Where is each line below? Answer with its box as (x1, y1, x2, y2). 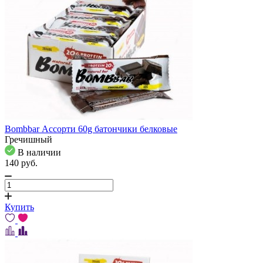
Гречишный (5, 134, 52, 144)
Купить (5, 201, 34, 212)
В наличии (18, 147, 61, 157)
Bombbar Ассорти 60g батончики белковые (5, 123, 177, 134)
